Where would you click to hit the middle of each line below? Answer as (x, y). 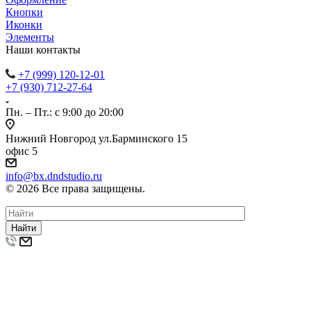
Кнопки (24, 12)
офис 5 (22, 151)
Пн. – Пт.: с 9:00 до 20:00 (65, 112)
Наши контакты (43, 49)
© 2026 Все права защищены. (75, 188)
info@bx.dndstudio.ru (54, 176)
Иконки (24, 24)
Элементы (30, 37)
